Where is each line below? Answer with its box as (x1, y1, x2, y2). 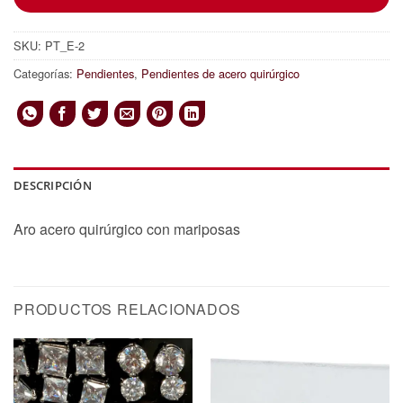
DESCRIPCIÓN (13, 176, 92, 193)
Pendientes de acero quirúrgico (141, 64, 300, 82)
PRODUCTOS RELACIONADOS (13, 298, 241, 319)
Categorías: (13, 64, 76, 82)
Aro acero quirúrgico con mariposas (13, 218, 240, 239)
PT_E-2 (45, 36, 85, 54)
